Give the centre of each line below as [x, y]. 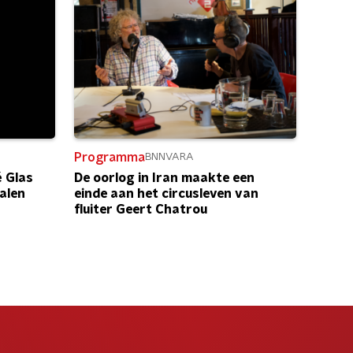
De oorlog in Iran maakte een [164, 178]
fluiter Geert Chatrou [141, 209]
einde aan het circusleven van [166, 193]
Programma [110, 157]
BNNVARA [169, 157]
